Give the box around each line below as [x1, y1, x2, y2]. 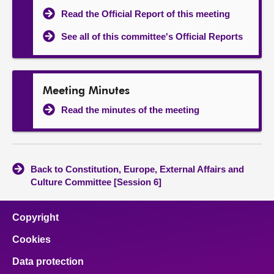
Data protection [12, 256, 84, 267]
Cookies [12, 234, 51, 245]
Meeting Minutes [43, 86, 130, 97]
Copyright [12, 212, 59, 223]
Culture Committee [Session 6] [31, 177, 161, 187]
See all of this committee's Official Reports [61, 31, 243, 42]
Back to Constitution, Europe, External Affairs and [31, 164, 244, 174]
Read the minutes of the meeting [61, 105, 199, 115]
